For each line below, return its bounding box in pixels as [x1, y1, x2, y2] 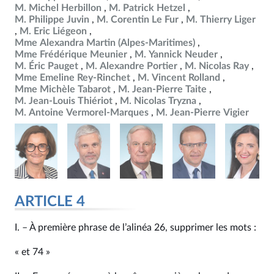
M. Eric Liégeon [20, 26, 87, 36]
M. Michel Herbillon [15, 3, 102, 13]
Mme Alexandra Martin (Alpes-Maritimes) [15, 38, 195, 48]
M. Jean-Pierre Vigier [156, 108, 249, 117]
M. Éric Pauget [15, 61, 78, 71]
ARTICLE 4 [15, 194, 85, 209]
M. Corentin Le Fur [97, 15, 179, 24]
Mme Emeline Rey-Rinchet [15, 73, 130, 83]
